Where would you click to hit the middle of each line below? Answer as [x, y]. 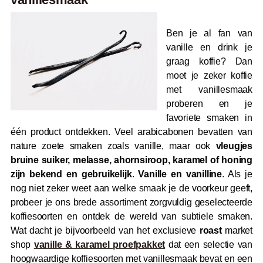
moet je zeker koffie [209, 75]
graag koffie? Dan [209, 61]
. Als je [237, 174]
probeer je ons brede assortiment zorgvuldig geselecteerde [131, 202]
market [237, 230]
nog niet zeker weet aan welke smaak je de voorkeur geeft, [131, 188]
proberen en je [209, 104]
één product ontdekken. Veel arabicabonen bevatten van [131, 132]
